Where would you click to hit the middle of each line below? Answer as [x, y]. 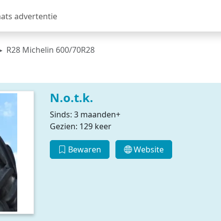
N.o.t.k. [71, 97]
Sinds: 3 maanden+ [85, 114]
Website [148, 149]
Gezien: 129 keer [80, 126]
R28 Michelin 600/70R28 [51, 50]
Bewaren [83, 149]
